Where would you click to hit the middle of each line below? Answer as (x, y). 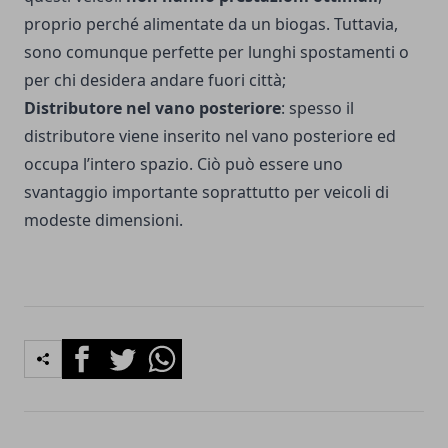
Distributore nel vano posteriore (152, 108)
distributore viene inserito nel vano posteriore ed (210, 136)
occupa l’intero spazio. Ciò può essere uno (183, 164)
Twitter (128, 350)
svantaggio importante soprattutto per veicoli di (206, 192)
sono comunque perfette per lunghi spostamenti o (216, 52)
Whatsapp (179, 350)
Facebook (97, 350)
